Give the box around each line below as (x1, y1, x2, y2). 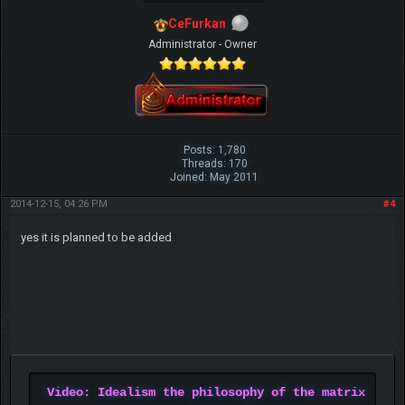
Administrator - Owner (148, 38, 257, 52)
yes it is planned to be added (20, 231, 172, 245)
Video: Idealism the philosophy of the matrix (46, 385, 365, 400)
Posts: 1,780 (183, 144, 246, 157)
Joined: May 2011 (170, 171, 259, 184)
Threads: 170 (181, 157, 248, 171)
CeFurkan (168, 16, 226, 32)
